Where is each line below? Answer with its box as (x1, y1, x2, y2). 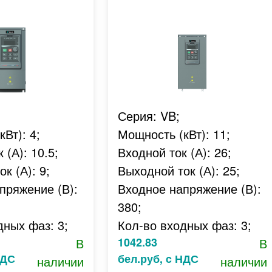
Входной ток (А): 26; (117, 143, 231, 161)
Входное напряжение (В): (117, 180, 261, 197)
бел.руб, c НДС (117, 251, 199, 267)
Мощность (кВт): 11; (117, 125, 230, 143)
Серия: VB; (117, 107, 180, 124)
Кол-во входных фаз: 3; (117, 216, 251, 234)
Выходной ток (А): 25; (117, 161, 240, 179)
